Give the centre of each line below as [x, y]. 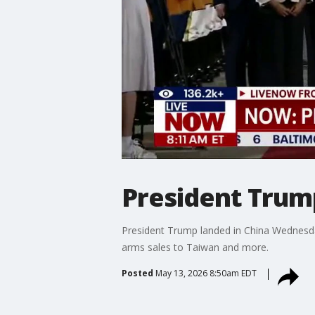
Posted [137, 273]
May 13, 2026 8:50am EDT [206, 273]
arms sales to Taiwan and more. [196, 247]
